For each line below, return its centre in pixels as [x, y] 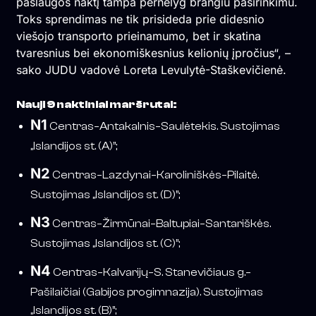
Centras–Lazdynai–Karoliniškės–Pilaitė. [154, 175]
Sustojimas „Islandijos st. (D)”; [105, 195]
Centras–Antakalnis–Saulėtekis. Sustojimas [163, 127]
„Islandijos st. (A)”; [73, 146]
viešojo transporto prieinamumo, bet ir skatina [138, 36]
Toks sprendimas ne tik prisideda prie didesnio [140, 19]
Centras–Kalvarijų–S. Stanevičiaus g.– [151, 273]
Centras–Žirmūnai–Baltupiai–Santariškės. [160, 224]
